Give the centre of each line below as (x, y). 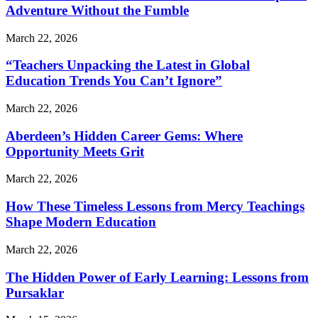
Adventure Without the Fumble (97, 10)
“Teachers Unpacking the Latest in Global (128, 65)
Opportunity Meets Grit (75, 151)
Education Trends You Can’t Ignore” (114, 81)
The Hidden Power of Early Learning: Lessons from (157, 277)
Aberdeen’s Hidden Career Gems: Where (124, 136)
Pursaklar (35, 292)
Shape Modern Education (81, 222)
